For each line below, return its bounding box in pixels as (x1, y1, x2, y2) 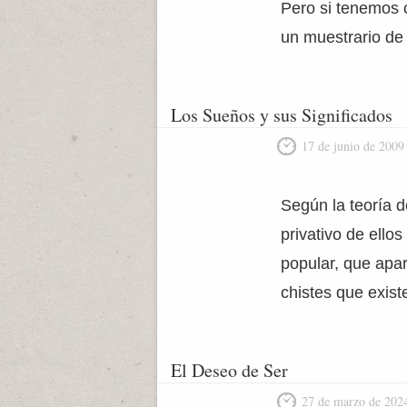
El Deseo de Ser (171, 358, 288, 382)
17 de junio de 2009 (302, 137, 405, 154)
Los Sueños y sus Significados (171, 103, 392, 127)
